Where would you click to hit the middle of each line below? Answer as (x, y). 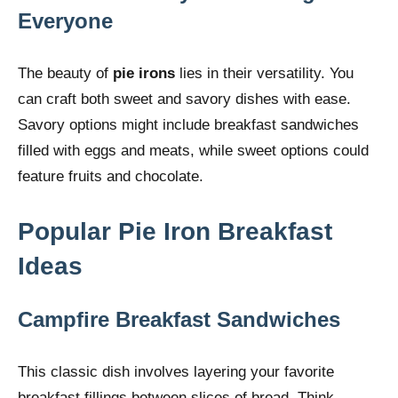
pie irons (144, 73)
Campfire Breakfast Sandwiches (179, 319)
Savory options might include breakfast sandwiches (188, 124)
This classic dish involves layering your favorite (176, 371)
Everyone (65, 20)
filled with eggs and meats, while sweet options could (193, 150)
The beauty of (65, 73)
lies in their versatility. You (264, 73)
